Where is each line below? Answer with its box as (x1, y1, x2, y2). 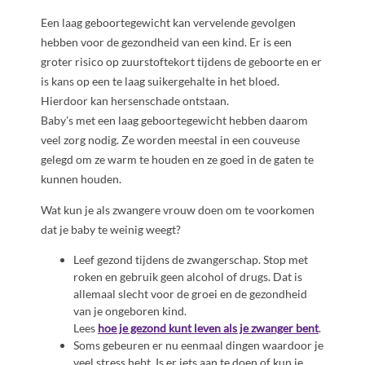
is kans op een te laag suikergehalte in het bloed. (41, 74, 279, 89)
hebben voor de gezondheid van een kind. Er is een (41, 35, 292, 50)
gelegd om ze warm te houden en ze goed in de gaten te (41, 152, 314, 167)
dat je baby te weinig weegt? (41, 222, 181, 237)
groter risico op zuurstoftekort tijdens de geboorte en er (41, 55, 322, 69)
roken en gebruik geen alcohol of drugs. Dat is (73, 270, 302, 284)
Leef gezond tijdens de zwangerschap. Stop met (73, 253, 308, 267)
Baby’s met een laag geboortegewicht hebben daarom (41, 113, 308, 128)
